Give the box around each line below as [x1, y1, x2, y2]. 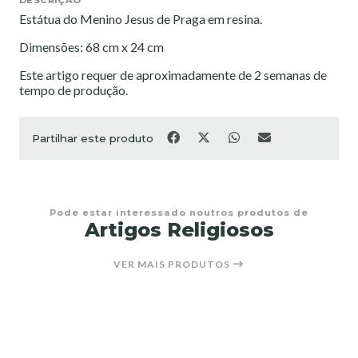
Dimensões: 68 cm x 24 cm [19, 38, 164, 54]
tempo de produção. [19, 82, 128, 97]
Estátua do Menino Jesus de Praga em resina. [19, 10, 262, 26]
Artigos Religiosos [84, 217, 274, 241]
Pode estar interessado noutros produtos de [50, 206, 308, 218]
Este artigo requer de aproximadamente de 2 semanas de [19, 66, 327, 82]
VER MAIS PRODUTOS [113, 258, 233, 271]
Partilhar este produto [32, 131, 153, 145]
